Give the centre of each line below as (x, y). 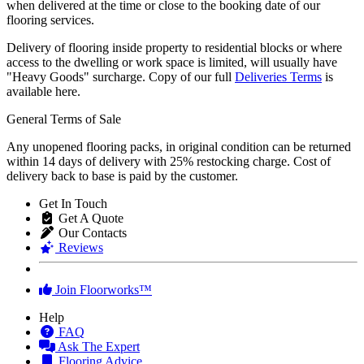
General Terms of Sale (64, 119)
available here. (43, 92)
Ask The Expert (97, 347)
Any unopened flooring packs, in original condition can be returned (179, 147)
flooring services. (50, 20)
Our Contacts (91, 233)
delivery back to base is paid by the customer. (122, 176)
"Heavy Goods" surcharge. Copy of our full (121, 77)
